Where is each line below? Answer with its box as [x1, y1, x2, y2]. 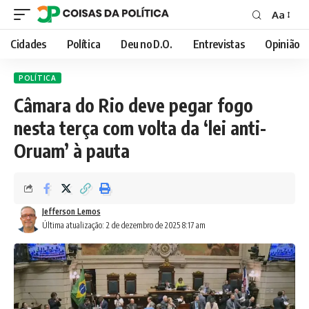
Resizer [271, 32, 305, 46]
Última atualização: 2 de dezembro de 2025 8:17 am [41, 220, 206, 230]
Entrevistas [192, 37, 245, 51]
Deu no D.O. [121, 37, 172, 51]
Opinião [265, 37, 299, 51]
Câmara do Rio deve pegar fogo [14, 94, 253, 117]
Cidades [10, 37, 46, 51]
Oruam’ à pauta [14, 139, 130, 162]
